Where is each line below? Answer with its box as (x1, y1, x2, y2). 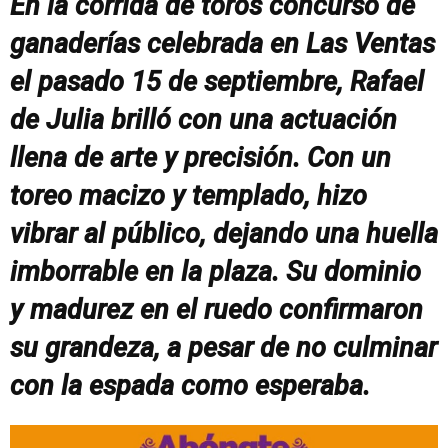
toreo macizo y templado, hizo (10, 179, 367, 212)
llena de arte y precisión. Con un (10, 141, 391, 174)
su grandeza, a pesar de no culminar (10, 331, 437, 364)
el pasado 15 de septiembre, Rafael (10, 65, 424, 98)
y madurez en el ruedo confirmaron (10, 293, 423, 326)
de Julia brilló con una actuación (10, 103, 397, 136)
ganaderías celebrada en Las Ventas (10, 27, 435, 60)
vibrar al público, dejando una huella (10, 217, 438, 250)
